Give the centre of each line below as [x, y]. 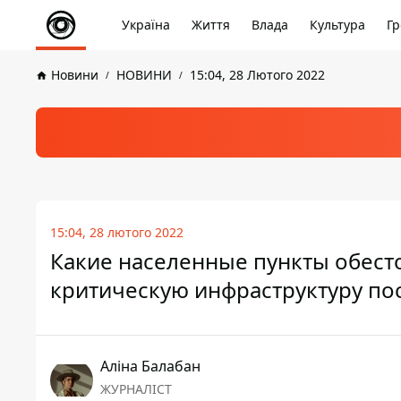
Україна [146, 25]
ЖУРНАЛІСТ [136, 389]
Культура [337, 25]
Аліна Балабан [150, 366]
